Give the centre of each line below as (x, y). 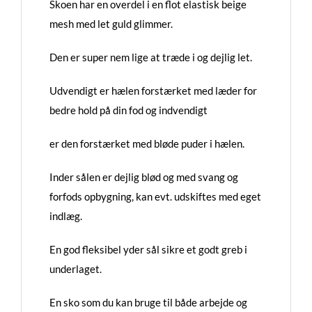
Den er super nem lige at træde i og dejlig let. (151, 57)
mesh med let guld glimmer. (111, 24)
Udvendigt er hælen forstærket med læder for (153, 91)
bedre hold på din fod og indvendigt (128, 110)
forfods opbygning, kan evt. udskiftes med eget (155, 196)
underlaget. (76, 269)
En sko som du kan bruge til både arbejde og (148, 302)
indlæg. (66, 216)
